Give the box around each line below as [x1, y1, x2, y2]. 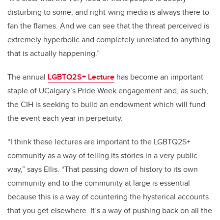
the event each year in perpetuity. [7, 112, 123, 124]
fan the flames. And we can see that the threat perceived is [7, 20, 209, 32]
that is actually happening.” [7, 48, 100, 59]
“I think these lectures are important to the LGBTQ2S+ [7, 136, 191, 148]
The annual [7, 71, 48, 83]
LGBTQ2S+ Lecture [48, 71, 114, 83]
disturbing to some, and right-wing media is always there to [7, 6, 209, 18]
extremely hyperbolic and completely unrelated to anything [7, 34, 210, 46]
